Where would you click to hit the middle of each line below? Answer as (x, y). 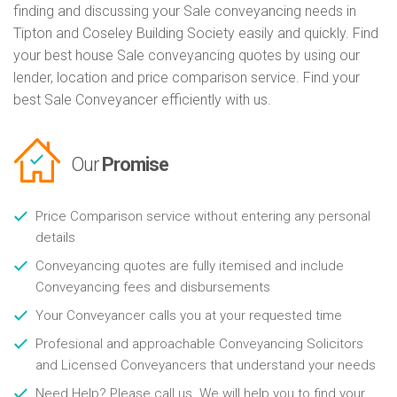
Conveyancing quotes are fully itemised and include (190, 266)
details (55, 238)
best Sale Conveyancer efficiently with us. (142, 100)
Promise (135, 165)
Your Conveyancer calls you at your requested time (189, 316)
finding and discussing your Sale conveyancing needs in (185, 12)
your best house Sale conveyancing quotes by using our (187, 56)
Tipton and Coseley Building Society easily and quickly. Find (196, 34)
